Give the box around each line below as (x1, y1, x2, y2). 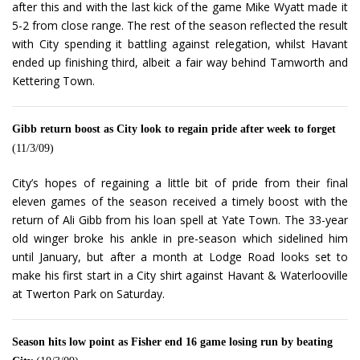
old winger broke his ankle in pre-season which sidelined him (12, 231, 348, 247)
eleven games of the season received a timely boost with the (12, 194, 348, 210)
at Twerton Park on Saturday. (12, 286, 165, 302)
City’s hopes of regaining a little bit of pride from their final (12, 175, 348, 191)
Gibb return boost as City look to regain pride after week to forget (12, 123, 336, 136)
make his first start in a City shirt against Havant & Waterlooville (12, 268, 348, 284)
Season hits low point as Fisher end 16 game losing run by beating (12, 336, 333, 349)
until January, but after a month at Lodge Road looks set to (12, 249, 348, 265)
